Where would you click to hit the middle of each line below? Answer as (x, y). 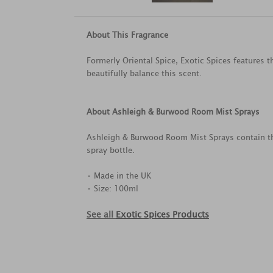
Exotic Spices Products (162, 214)
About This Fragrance (127, 35)
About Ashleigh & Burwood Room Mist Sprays (173, 112)
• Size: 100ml (112, 189)
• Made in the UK (119, 176)
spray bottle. (111, 150)
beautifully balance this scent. (144, 73)
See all (101, 214)
